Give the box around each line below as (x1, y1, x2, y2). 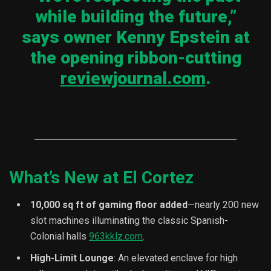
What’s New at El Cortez (9, 168, 194, 188)
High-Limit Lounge (30, 252, 114, 264)
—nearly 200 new (188, 199, 259, 211)
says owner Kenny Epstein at (21, 27, 250, 48)
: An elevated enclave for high (114, 252, 238, 264)
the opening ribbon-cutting (30, 48, 241, 68)
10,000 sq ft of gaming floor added (30, 199, 188, 211)
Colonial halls (30, 230, 89, 243)
